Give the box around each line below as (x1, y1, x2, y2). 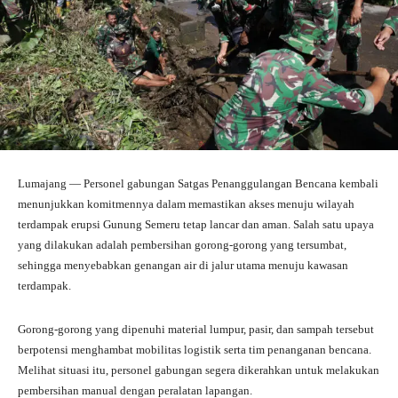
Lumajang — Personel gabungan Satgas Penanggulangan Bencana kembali (18, 176, 378, 190)
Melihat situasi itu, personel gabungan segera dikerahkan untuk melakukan (18, 362, 379, 377)
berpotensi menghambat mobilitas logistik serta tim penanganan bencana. (18, 342, 371, 356)
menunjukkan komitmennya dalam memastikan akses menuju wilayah (18, 196, 354, 211)
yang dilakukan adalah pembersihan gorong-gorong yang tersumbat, (18, 237, 346, 251)
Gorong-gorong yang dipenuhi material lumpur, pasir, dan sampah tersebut (18, 322, 374, 336)
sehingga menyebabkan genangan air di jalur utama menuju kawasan (18, 258, 348, 272)
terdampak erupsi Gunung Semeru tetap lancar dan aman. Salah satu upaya (18, 217, 374, 231)
